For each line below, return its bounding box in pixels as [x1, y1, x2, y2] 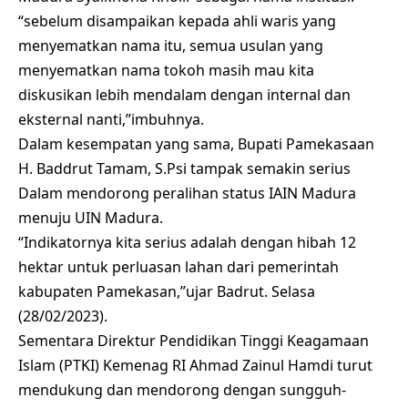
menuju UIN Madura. [18, 207, 163, 228]
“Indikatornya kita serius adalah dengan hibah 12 [18, 231, 356, 252]
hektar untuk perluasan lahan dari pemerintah [18, 256, 339, 277]
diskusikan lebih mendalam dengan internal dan [18, 84, 351, 105]
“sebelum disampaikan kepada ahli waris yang [18, 10, 336, 31]
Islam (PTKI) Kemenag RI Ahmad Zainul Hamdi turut [18, 354, 372, 375]
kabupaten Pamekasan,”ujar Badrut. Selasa [18, 280, 315, 301]
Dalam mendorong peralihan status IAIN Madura [18, 182, 356, 203]
